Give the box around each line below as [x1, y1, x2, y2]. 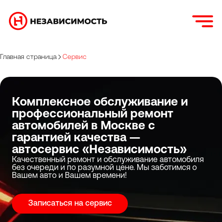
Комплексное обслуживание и [12, 97, 188, 109]
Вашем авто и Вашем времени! [12, 172, 127, 180]
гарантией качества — [12, 132, 140, 144]
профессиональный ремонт [12, 109, 173, 120]
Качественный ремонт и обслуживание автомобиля [12, 156, 204, 164]
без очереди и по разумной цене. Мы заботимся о [12, 164, 197, 172]
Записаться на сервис [28, 200, 112, 208]
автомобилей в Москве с [12, 120, 155, 132]
